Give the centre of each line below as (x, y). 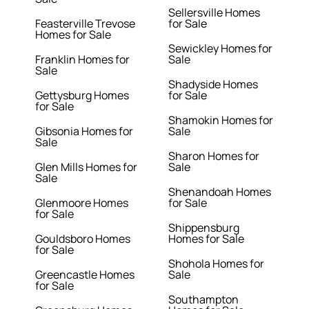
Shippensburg (204, 228)
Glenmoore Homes (82, 203)
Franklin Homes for (83, 60)
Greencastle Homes (85, 275)
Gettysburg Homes (82, 96)
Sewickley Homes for (220, 49)
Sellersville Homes (214, 13)
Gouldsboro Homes (83, 239)
